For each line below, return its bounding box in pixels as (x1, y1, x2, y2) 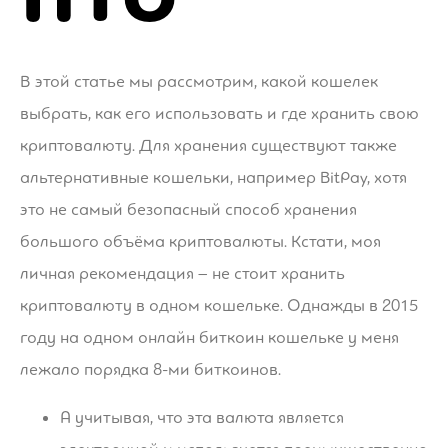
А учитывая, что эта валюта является (60, 407, 344, 429)
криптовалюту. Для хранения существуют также (20, 135, 397, 157)
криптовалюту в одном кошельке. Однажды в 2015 (20, 295, 418, 317)
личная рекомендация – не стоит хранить (20, 263, 345, 285)
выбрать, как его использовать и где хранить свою (20, 103, 419, 125)
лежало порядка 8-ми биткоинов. (20, 359, 281, 381)
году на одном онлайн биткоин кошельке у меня (20, 327, 399, 349)
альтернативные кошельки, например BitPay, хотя (20, 167, 407, 189)
